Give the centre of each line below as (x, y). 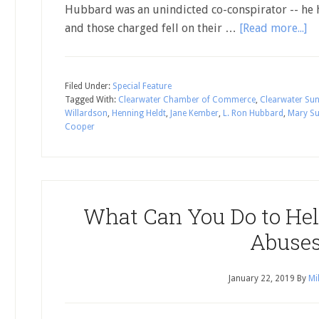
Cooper (80, 127)
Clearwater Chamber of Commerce (187, 100)
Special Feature (142, 86)
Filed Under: (89, 86)
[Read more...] (273, 28)
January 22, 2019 (261, 278)
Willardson (86, 113)
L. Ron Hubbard (253, 113)
